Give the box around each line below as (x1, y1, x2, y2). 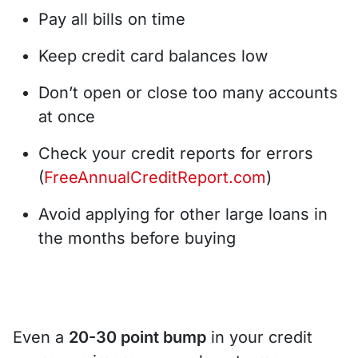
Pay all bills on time (38, 9, 185, 29)
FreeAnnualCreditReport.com (44, 167, 266, 187)
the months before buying (38, 228, 236, 248)
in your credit (206, 327, 312, 347)
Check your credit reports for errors (38, 143, 313, 163)
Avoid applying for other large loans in (38, 204, 328, 224)
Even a (13, 327, 69, 347)
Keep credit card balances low (38, 46, 268, 66)
